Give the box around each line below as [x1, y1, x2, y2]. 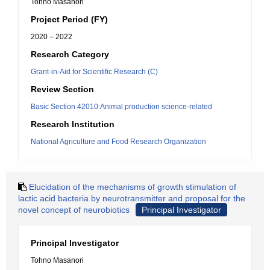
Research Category [31, 49, 109, 59]
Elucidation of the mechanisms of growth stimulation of [29, 182, 236, 192]
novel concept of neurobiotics [18, 205, 130, 215]
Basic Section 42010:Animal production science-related [31, 102, 212, 111]
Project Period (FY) [31, 14, 108, 24]
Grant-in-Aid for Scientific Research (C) [31, 67, 158, 76]
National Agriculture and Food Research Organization [31, 137, 206, 146]
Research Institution [31, 119, 115, 129]
